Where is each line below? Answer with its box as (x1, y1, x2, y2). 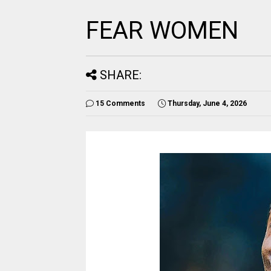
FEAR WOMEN (86, 16, 238, 45)
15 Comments (96, 99, 145, 108)
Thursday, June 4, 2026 (168, 99, 247, 108)
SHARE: (100, 68, 142, 82)
